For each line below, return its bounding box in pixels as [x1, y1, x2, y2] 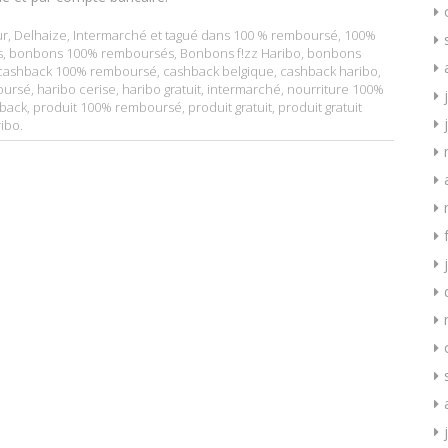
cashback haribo [280, 61, 378, 80]
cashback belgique [163, 61, 274, 80]
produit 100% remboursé [33, 97, 182, 116]
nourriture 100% [287, 79, 384, 98]
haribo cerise [37, 79, 116, 98]
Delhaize [14, 25, 67, 44]
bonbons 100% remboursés [9, 43, 174, 62]
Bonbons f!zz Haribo [180, 43, 301, 62]
